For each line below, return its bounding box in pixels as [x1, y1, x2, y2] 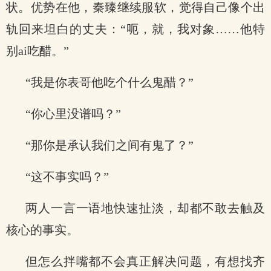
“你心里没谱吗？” [25, 107, 121, 120]
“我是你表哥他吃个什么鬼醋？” [25, 76, 194, 89]
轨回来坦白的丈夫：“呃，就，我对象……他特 [6, 22, 265, 36]
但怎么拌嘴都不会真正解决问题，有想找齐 [25, 255, 265, 268]
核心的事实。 [6, 223, 79, 237]
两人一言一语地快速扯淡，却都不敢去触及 [25, 201, 265, 215]
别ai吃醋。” [6, 44, 69, 57]
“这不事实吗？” [25, 170, 109, 183]
